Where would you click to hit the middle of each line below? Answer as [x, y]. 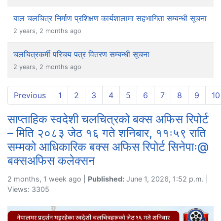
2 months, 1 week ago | [48, 179]
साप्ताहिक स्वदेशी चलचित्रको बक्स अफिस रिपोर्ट [108, 119]
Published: [106, 179]
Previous [30, 95]
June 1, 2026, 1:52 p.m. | [166, 179]
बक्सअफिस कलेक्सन [51, 160]
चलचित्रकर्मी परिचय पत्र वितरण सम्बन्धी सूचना [81, 54]
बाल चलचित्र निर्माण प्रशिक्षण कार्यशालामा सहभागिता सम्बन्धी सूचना [110, 18]
